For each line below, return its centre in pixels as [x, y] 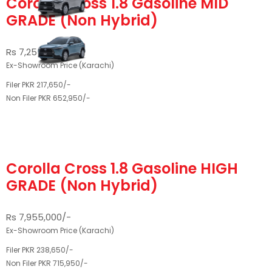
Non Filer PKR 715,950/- [47, 263]
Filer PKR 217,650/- [39, 85]
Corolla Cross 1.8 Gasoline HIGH [122, 168]
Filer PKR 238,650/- [40, 250]
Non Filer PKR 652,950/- [48, 98]
